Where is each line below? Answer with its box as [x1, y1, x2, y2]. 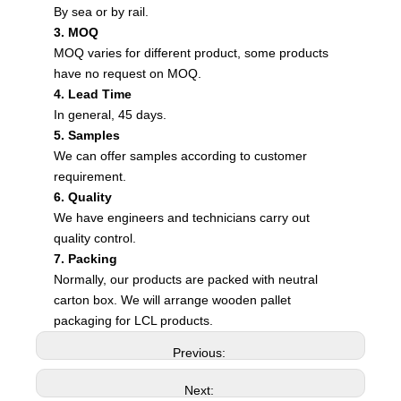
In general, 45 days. [54, 107, 166, 122]
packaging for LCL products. [54, 313, 213, 328]
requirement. [54, 169, 126, 183]
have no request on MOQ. [54, 66, 201, 81]
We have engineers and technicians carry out [54, 210, 310, 225]
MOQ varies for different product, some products [54, 46, 328, 60]
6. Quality [54, 190, 112, 204]
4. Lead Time [54, 87, 132, 101]
